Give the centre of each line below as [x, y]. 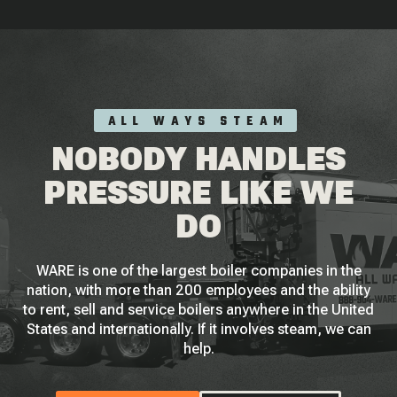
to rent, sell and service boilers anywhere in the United [198, 310]
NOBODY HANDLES [198, 160]
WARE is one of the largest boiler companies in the [198, 271]
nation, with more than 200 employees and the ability [198, 290]
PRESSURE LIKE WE [198, 193]
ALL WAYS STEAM [198, 122]
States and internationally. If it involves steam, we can [198, 329]
